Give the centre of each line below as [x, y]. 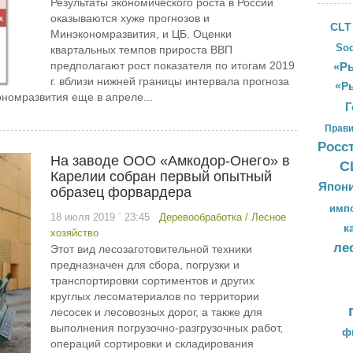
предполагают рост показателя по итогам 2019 [172, 65]
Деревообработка [200, 217]
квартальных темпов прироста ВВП [141, 50]
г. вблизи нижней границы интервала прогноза [169, 81]
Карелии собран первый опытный [161, 176]
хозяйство [74, 233]
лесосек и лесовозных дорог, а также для [156, 312]
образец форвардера [121, 192]
